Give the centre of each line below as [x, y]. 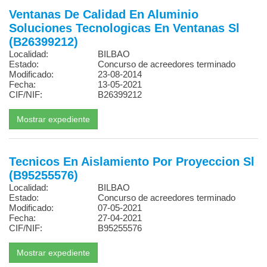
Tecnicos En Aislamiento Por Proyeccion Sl [132, 162]
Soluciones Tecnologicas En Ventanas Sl [124, 28]
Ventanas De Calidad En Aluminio [104, 14]
